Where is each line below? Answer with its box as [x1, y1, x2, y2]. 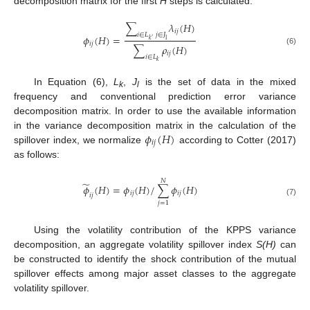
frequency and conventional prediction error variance [14, 90, 296, 102]
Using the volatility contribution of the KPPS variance [33, 224, 296, 235]
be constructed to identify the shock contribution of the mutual [14, 253, 296, 264]
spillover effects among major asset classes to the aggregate [14, 267, 296, 279]
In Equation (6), [33, 75, 114, 87]
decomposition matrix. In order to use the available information [14, 104, 296, 116]
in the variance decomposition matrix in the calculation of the [14, 119, 296, 131]
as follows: [14, 149, 60, 161]
